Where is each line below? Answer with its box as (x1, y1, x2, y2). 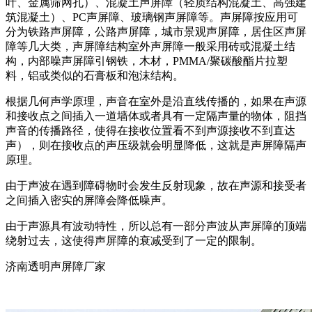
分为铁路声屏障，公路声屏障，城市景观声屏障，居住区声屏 (6, 25, 306, 38)
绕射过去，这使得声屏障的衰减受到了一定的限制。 (6, 234, 262, 247)
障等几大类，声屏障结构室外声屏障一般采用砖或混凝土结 (6, 40, 295, 52)
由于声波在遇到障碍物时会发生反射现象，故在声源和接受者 (6, 179, 306, 192)
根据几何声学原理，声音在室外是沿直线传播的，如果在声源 (6, 95, 306, 107)
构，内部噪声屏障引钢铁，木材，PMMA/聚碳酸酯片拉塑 (6, 54, 288, 67)
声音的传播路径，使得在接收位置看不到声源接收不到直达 (6, 124, 295, 136)
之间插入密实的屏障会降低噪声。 (6, 194, 173, 206)
